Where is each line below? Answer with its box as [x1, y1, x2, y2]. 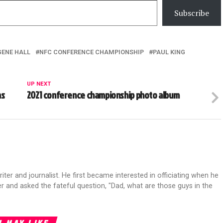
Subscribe [174, 7, 209, 19]
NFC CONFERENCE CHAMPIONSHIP [39, 48, 144, 56]
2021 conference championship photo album [26, 88, 180, 102]
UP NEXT [26, 81, 51, 88]
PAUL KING [153, 48, 185, 56]
